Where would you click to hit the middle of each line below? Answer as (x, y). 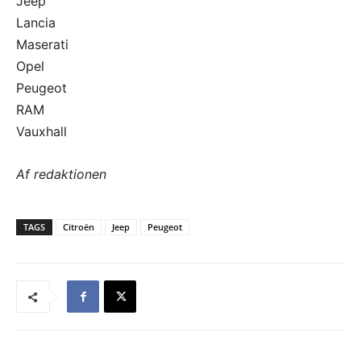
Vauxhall (41, 131)
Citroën (79, 226)
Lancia (36, 22)
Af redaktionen (61, 174)
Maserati (42, 44)
